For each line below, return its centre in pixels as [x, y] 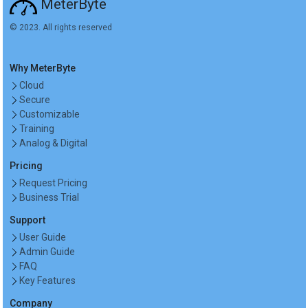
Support [27, 220]
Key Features [47, 280]
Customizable [49, 114]
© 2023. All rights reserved [61, 27]
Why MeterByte [43, 68]
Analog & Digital [53, 143]
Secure [35, 99]
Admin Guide [47, 251]
